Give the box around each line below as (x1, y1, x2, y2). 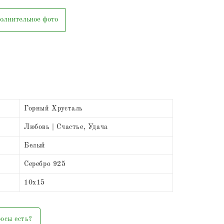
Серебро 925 (24, 160, 66, 168)
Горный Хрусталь (24, 105, 83, 112)
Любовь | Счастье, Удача (24, 123, 108, 131)
